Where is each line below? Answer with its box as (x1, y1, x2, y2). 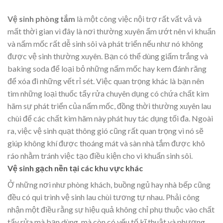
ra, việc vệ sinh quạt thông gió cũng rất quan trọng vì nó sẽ (7, 125, 204, 135)
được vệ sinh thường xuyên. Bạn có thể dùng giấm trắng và (7, 51, 208, 61)
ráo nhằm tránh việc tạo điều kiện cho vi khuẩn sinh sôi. (7, 150, 193, 160)
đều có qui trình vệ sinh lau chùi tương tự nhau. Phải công (7, 192, 200, 202)
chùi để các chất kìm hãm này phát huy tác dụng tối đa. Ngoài (7, 113, 213, 123)
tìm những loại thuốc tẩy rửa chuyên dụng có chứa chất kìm (7, 88, 209, 98)
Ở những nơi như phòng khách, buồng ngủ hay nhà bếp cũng (7, 179, 211, 189)
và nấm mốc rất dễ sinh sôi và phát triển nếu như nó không (7, 38, 203, 48)
